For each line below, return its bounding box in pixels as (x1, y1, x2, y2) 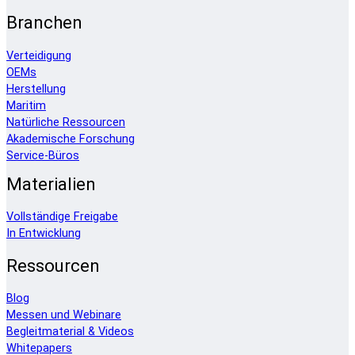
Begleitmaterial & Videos (6, 324, 134, 338)
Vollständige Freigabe (6, 210, 118, 224)
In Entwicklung (6, 227, 81, 241)
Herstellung (6, 82, 66, 96)
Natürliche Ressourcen (6, 115, 125, 129)
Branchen (6, 13, 82, 33)
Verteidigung (6, 48, 71, 63)
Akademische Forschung (6, 132, 135, 146)
